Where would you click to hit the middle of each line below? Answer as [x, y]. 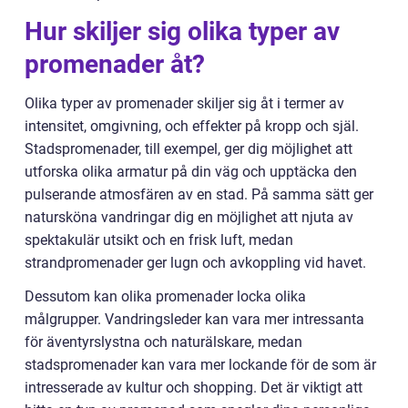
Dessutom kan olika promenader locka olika [165, 296]
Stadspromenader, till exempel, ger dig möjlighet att [189, 149]
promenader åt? [115, 64]
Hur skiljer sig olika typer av [182, 31]
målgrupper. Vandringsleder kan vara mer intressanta [194, 319]
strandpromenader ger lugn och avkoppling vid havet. [195, 263]
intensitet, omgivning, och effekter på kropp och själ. [192, 126]
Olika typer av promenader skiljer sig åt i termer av [184, 103]
